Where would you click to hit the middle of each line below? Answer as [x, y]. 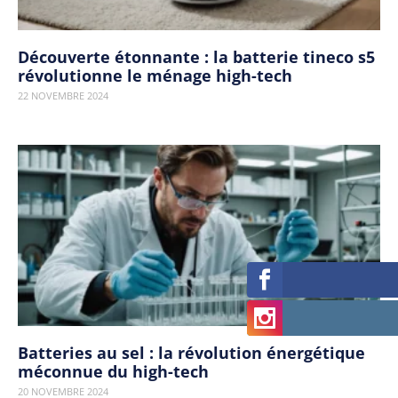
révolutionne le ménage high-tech [155, 76]
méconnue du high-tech [113, 371]
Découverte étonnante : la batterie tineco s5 [196, 57]
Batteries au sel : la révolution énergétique [191, 353]
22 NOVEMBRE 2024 [63, 96]
